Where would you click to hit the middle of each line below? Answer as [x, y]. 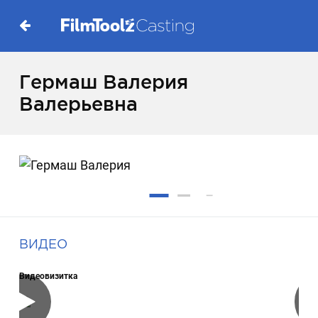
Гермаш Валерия [104, 82]
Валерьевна [79, 104]
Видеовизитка [49, 276]
